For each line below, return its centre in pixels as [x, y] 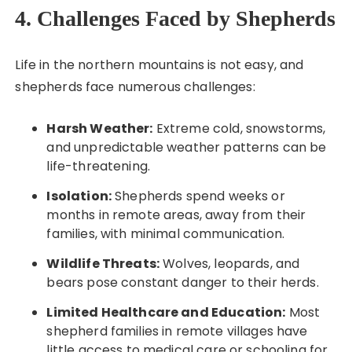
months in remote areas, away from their [176, 215]
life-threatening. [99, 167]
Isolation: [79, 196]
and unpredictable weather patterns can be [187, 148]
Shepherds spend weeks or [198, 196]
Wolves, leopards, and [230, 264]
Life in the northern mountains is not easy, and [159, 65]
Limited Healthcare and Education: [166, 313]
